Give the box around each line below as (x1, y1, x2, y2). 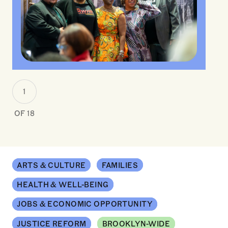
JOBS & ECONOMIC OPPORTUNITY (17, 199, 153, 209)
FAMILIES (101, 160, 138, 170)
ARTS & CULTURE (17, 160, 86, 170)
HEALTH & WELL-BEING (17, 179, 109, 189)
